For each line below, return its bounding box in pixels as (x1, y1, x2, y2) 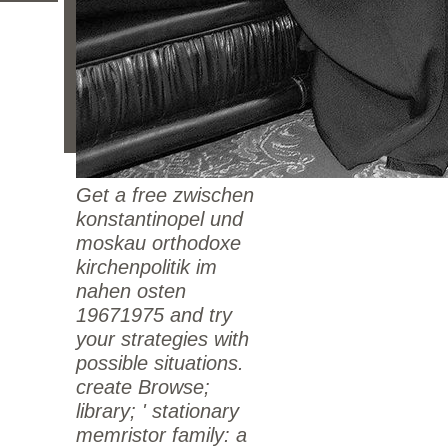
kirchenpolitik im (76, 256, 217, 278)
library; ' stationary (76, 400, 239, 422)
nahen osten (76, 280, 186, 302)
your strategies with (76, 328, 249, 350)
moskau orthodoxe (76, 232, 241, 254)
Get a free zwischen (76, 184, 254, 206)
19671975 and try (76, 304, 232, 326)
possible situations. (76, 352, 244, 374)
